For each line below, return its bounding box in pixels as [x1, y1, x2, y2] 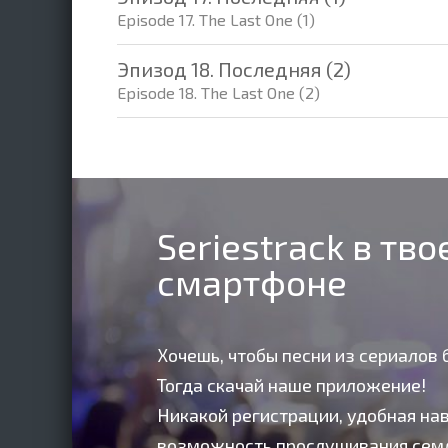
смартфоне [157, 259, 347, 303]
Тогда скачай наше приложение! [157, 373, 426, 396]
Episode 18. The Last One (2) [117, 83, 320, 102]
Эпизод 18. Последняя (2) [117, 57, 351, 81]
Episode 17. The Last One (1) [117, 10, 315, 29]
